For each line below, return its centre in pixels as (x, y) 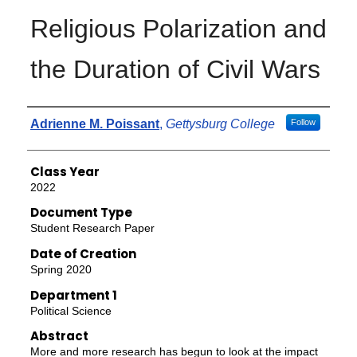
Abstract (59, 336)
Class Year (65, 171)
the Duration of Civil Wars (175, 69)
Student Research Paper (92, 228)
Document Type (81, 213)
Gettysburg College (220, 124)
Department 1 (73, 295)
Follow (303, 122)
